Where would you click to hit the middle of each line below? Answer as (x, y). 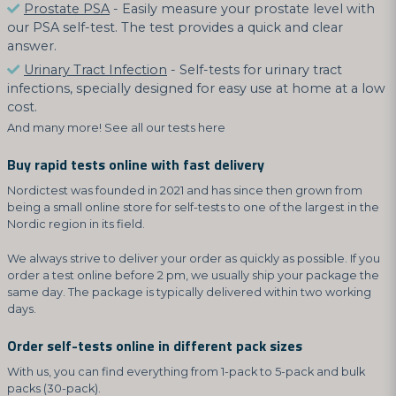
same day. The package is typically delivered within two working (189, 292)
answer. (32, 46)
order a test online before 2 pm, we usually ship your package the (193, 275)
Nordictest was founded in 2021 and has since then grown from (185, 190)
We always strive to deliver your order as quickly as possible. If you (194, 258)
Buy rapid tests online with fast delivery (136, 164)
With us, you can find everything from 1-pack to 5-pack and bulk (186, 371)
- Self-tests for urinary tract (255, 69)
